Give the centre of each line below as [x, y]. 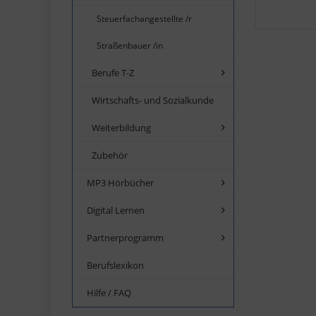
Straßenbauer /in [130, 45]
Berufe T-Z [113, 72]
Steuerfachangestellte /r [144, 18]
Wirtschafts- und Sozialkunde [153, 100]
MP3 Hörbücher [120, 182]
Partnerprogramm [125, 237]
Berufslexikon [115, 265]
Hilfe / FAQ [109, 292]
